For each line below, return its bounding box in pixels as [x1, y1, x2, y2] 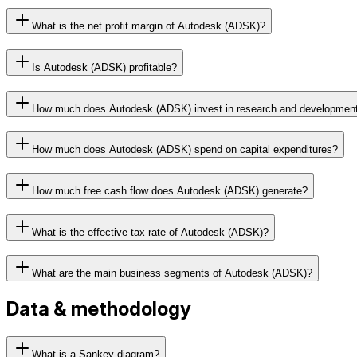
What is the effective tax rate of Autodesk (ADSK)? [32, 226, 269, 238]
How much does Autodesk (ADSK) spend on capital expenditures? [32, 143, 338, 156]
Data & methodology [6, 297, 191, 321]
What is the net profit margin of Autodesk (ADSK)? [32, 20, 265, 33]
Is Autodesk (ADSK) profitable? [32, 61, 177, 73]
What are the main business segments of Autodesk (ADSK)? [32, 267, 312, 280]
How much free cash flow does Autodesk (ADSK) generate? [32, 185, 308, 197]
